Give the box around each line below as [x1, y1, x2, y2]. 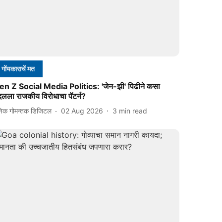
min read [119, 107, 148, 115]
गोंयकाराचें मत [1, 64, 35, 73]
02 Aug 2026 [61, 107, 104, 115]
